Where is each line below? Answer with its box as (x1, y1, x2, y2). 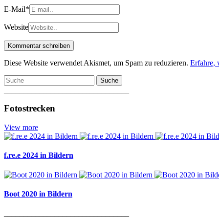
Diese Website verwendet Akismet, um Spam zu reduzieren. (4, 58, 190, 67)
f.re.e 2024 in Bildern (4, 151, 73, 160)
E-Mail (4, 4, 25, 13)
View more (4, 123, 38, 131)
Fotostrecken (4, 103, 55, 114)
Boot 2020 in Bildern (4, 189, 72, 198)
